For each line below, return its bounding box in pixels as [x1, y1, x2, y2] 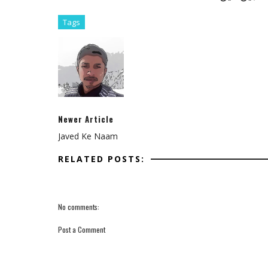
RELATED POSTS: [58, 153, 145, 165]
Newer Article [58, 113, 114, 125]
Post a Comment [58, 224, 105, 234]
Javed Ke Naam [58, 130, 118, 142]
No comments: [58, 202, 99, 212]
